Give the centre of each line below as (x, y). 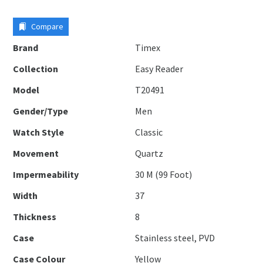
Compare (47, 26)
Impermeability (46, 174)
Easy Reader (159, 69)
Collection (36, 69)
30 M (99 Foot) (164, 174)
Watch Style (39, 132)
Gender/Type (41, 111)
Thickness (35, 217)
